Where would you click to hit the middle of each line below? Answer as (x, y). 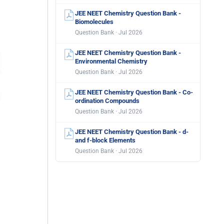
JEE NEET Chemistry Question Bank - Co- (134, 92)
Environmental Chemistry (111, 61)
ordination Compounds (107, 101)
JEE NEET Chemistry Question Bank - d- (132, 132)
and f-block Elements (105, 140)
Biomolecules (94, 22)
